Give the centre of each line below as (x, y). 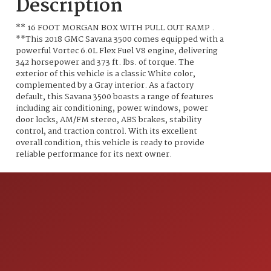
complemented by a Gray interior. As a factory (105, 86)
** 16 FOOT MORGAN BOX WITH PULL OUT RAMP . (115, 28)
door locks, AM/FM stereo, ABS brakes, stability (109, 120)
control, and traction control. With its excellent (107, 132)
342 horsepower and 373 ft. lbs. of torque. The (105, 63)
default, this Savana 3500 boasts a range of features (115, 97)
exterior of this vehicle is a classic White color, (106, 74)
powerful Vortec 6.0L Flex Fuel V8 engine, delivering (117, 51)
